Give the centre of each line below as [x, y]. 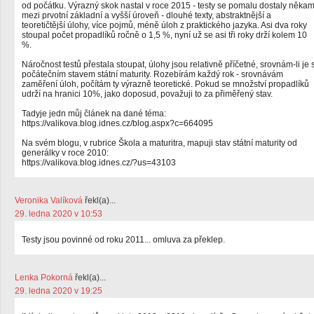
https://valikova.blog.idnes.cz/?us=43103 [99, 163]
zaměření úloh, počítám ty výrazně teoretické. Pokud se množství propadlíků [165, 84]
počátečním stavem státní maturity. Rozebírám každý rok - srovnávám [152, 74]
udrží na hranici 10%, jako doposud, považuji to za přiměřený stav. [147, 94]
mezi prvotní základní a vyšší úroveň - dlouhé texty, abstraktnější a [146, 15]
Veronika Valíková [49, 200]
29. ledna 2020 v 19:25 [59, 291]
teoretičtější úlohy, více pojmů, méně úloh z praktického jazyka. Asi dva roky [164, 25]
